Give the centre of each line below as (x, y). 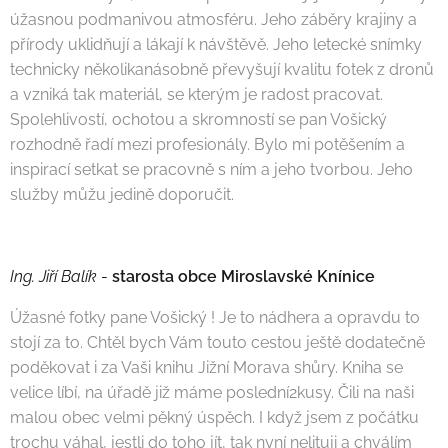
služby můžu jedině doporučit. (124, 195)
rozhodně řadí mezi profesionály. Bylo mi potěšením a (207, 145)
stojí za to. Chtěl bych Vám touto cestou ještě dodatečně (217, 343)
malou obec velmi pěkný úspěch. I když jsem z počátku (214, 418)
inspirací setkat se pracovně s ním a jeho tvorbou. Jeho (211, 170)
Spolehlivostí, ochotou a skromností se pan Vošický (198, 120)
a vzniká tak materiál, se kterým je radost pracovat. (196, 95)
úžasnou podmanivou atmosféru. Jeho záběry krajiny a (213, 20)
